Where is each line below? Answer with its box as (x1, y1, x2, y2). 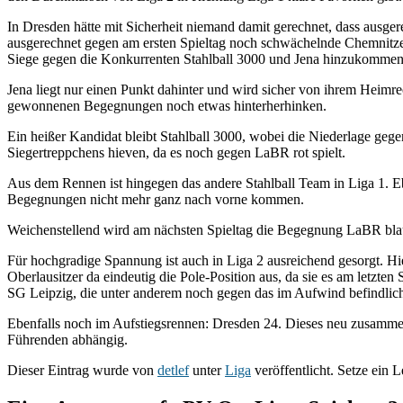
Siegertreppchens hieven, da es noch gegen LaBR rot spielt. (7, 144, 345, 160)
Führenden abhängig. (7, 331, 128, 347)
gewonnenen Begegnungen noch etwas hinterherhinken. (7, 97, 327, 113)
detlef (157, 362, 189, 378)
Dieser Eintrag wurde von (7, 362, 157, 378)
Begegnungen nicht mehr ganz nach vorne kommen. (7, 191, 304, 207)
